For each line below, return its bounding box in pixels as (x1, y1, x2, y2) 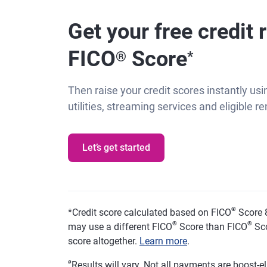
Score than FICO (177, 221, 247, 232)
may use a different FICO (68, 221, 172, 232)
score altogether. (68, 235, 139, 247)
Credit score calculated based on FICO (72, 207, 231, 218)
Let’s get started (82, 142, 150, 153)
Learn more (139, 235, 187, 247)
